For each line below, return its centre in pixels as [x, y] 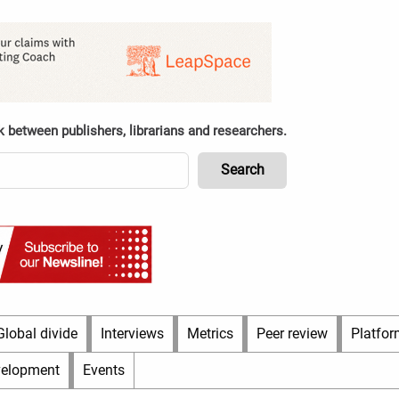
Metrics [210, 334]
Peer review [292, 334]
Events [104, 370]
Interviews [132, 334]
